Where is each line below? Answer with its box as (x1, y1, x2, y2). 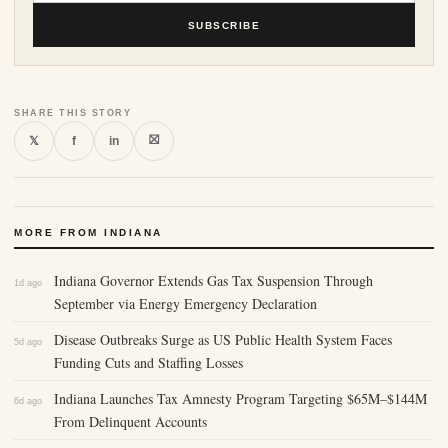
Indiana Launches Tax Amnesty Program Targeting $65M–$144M (54, 389, 427, 409)
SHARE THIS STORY (14, 108, 131, 119)
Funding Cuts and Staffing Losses (54, 353, 243, 373)
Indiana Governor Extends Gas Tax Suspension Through (54, 271, 373, 291)
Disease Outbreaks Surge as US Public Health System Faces (54, 330, 392, 350)
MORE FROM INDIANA (14, 227, 163, 239)
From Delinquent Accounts (54, 412, 207, 432)
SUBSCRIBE (187, 19, 261, 31)
